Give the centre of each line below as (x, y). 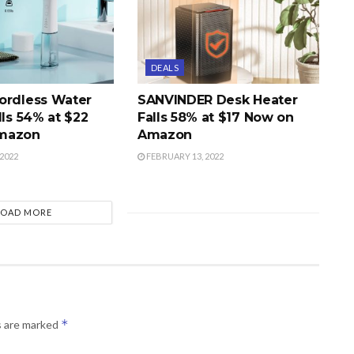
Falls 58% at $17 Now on (215, 118)
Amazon (165, 135)
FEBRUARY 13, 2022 (184, 156)
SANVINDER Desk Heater (217, 100)
